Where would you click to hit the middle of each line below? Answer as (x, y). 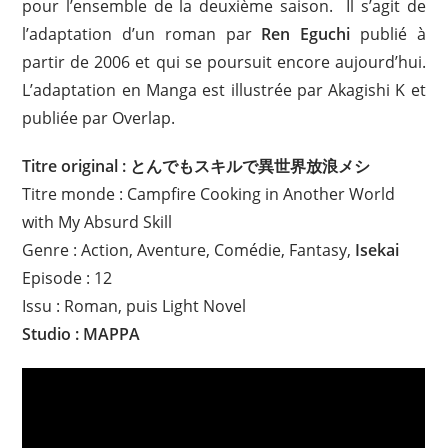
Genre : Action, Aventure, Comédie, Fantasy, (189, 250)
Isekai (377, 250)
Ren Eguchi (306, 34)
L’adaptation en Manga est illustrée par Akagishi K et (224, 90)
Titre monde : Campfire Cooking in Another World (209, 194)
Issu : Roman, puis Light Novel (134, 306)
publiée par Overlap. (99, 118)
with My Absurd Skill (97, 222)
